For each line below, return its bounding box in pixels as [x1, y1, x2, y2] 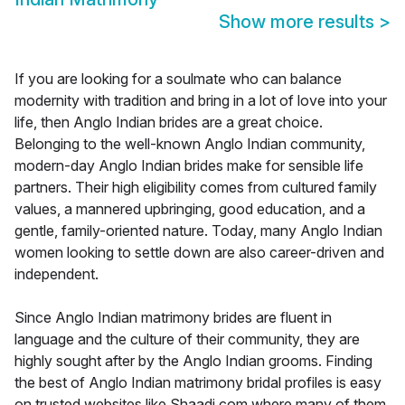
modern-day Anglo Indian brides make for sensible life [14, 156, 363, 175]
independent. [14, 265, 99, 284]
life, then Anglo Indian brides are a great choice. [14, 113, 323, 132]
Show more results [219, 11, 379, 33]
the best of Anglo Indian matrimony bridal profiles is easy [14, 373, 381, 392]
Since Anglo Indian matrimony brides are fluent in [14, 308, 332, 327]
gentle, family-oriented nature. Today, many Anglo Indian [14, 221, 382, 240]
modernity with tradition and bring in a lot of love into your [14, 91, 387, 110]
